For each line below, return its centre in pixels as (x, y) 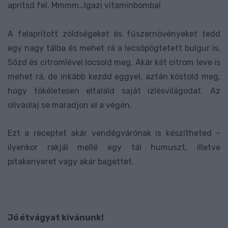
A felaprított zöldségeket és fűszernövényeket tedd (114, 34)
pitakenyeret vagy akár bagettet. (71, 161)
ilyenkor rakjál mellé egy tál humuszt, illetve (114, 147)
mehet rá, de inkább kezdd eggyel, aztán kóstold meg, (114, 76)
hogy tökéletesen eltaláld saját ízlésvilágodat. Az (114, 91)
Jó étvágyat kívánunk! (56, 218)
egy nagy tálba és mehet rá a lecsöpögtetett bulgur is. (114, 48)
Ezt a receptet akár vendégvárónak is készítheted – (114, 133)
